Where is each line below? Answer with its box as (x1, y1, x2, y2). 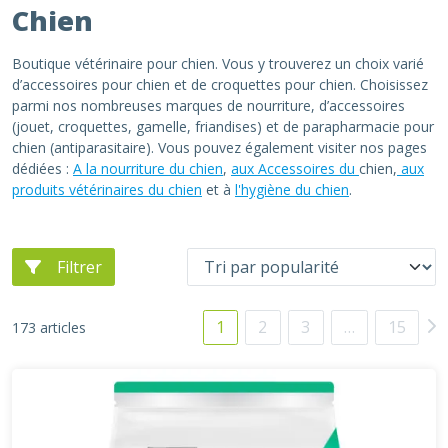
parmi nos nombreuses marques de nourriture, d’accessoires (12, 96, 405, 115)
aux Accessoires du (231, 159, 359, 178)
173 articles (12, 317, 86, 337)
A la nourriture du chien (73, 159, 223, 178)
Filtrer (57, 256, 102, 278)
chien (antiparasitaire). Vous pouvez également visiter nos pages (12, 138, 427, 157)
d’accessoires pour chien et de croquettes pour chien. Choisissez (12, 75, 428, 94)
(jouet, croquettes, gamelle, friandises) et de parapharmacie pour (12, 117, 434, 136)
